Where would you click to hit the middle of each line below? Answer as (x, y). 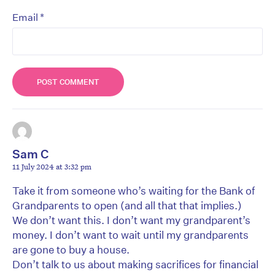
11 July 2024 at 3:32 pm (52, 167)
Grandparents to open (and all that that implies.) (127, 206)
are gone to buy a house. (71, 250)
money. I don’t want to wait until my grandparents (130, 235)
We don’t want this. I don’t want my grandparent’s (131, 220)
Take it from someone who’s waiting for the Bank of (134, 191)
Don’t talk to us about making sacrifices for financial (135, 265)
